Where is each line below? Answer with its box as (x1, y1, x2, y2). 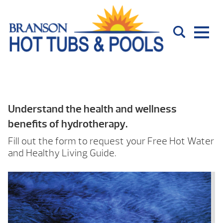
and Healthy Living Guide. (8, 147, 116, 160)
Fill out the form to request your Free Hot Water (8, 135, 214, 148)
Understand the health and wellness (8, 102, 177, 116)
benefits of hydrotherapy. (8, 117, 128, 131)
